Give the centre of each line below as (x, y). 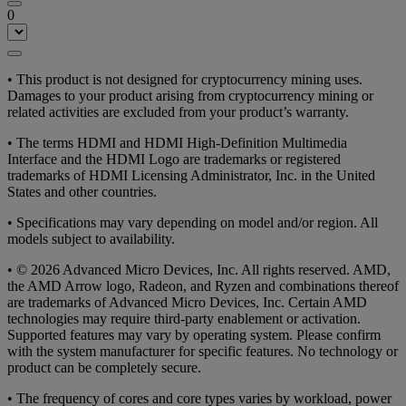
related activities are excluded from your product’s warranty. (178, 111)
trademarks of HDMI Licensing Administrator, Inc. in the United (191, 175)
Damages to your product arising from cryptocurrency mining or (190, 95)
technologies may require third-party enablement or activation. (184, 318)
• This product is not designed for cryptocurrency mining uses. (185, 79)
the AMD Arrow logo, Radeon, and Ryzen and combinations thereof (203, 285)
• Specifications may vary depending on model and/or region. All (193, 222)
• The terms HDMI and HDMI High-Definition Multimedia (177, 142)
